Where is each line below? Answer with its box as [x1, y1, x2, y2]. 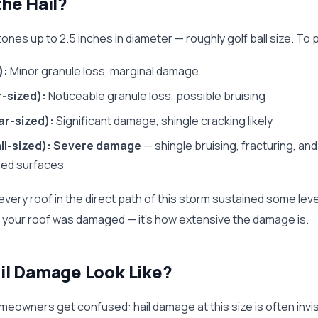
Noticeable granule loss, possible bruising [46, 88, 265, 104]
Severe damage [53, 138, 141, 153]
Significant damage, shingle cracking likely [54, 113, 273, 128]
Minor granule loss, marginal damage [8, 63, 199, 79]
